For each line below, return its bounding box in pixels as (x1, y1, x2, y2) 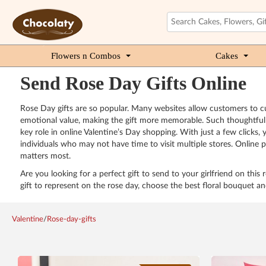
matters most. (20, 152, 71, 160)
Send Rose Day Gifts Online (20, 72, 246, 94)
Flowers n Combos (51, 51, 121, 61)
